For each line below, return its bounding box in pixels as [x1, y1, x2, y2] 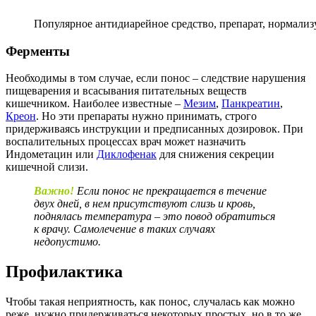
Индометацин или [6, 148, 97, 161]
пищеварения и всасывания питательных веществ [6, 85, 247, 97]
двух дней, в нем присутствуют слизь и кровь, [34, 197, 255, 210]
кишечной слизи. [6, 161, 88, 174]
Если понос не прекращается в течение [74, 185, 267, 197]
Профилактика [6, 262, 123, 281]
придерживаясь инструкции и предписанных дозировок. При [6, 123, 303, 135]
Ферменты [6, 43, 70, 59]
